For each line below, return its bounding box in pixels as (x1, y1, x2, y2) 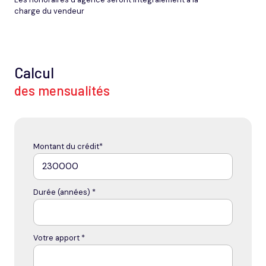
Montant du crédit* (33, 141, 103, 151)
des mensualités (14, 82, 110, 98)
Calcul (14, 63, 54, 81)
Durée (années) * (33, 186, 96, 197)
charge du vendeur (14, 5, 84, 16)
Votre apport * (33, 232, 85, 243)
